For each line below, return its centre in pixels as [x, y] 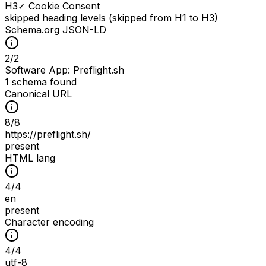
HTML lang [30, 158]
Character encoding [49, 222]
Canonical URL [38, 94]
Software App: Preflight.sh [64, 70]
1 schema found [41, 82]
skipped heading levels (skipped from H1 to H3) [111, 18]
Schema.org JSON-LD [56, 30]
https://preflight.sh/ [48, 134]
